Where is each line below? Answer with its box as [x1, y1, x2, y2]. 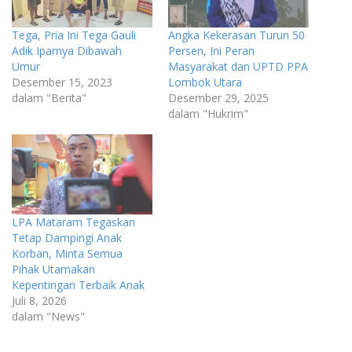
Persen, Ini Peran [168, 42, 255, 58]
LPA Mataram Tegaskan [12, 214, 135, 230]
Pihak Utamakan [12, 262, 95, 277]
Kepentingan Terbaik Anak [12, 277, 145, 293]
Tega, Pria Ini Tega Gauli [12, 27, 136, 42]
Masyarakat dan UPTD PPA [168, 58, 308, 74]
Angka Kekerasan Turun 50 [168, 27, 305, 42]
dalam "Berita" [12, 90, 86, 105]
